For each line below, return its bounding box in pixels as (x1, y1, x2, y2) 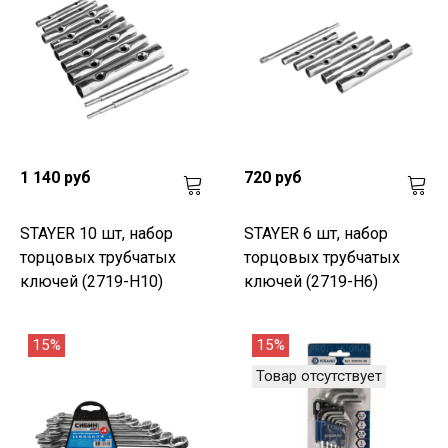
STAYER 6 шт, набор (244, 223, 388, 243)
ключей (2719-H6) (244, 271, 378, 291)
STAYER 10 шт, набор (20, 223, 173, 243)
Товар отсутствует (256, 366, 382, 385)
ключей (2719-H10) (20, 271, 163, 291)
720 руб (244, 167, 302, 187)
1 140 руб (20, 167, 91, 187)
